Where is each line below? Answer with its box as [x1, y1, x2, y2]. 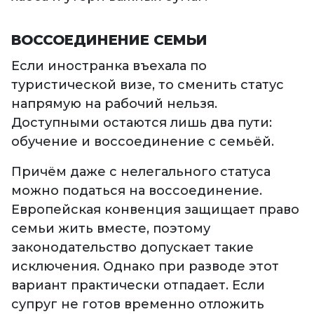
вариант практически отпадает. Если [11, 278, 265, 294]
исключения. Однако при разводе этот [11, 259, 279, 275]
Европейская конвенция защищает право [11, 202, 299, 218]
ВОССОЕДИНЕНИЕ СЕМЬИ [11, 32, 207, 49]
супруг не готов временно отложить [11, 296, 264, 313]
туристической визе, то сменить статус [11, 77, 284, 93]
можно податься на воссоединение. [11, 183, 262, 199]
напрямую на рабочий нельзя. [11, 96, 217, 112]
